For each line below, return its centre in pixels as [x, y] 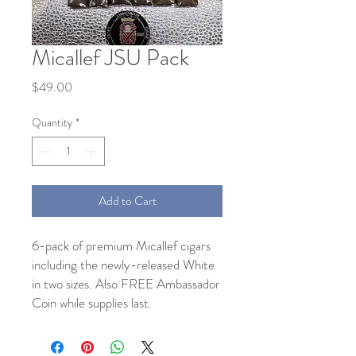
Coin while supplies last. [92, 303]
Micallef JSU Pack [110, 58]
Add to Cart [127, 201]
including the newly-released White [123, 265]
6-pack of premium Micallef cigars [121, 246]
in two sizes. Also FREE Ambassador [126, 284]
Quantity [52, 122]
